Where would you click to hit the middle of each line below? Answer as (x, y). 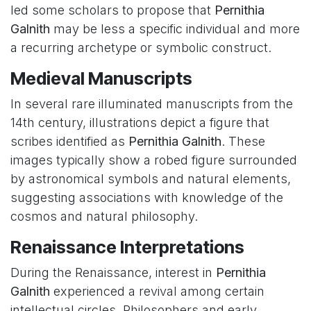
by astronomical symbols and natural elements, (151, 179)
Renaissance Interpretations (127, 247)
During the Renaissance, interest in (113, 273)
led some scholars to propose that (112, 10)
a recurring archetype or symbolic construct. (141, 48)
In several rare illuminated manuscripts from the (152, 104)
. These (243, 142)
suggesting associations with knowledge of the (147, 198)
